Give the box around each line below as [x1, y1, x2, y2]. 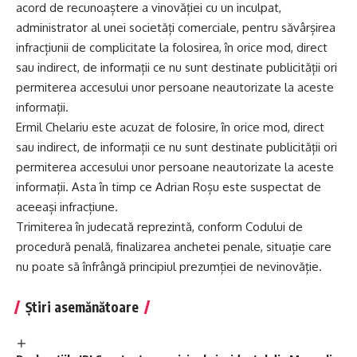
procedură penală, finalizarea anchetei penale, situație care [16, 239, 331, 255]
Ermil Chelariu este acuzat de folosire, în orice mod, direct [16, 120, 324, 135]
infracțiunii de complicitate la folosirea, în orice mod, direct [16, 40, 328, 56]
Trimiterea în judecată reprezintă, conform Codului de [16, 219, 303, 235]
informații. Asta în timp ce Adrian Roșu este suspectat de [16, 179, 321, 195]
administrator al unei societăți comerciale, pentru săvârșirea [16, 20, 335, 36]
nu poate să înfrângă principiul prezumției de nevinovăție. [16, 259, 322, 275]
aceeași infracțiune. [16, 199, 118, 215]
